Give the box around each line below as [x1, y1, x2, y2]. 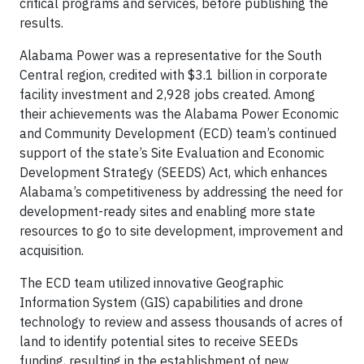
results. [19, 14, 63, 31]
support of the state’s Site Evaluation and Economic [19, 144, 324, 161]
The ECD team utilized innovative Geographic [19, 274, 284, 291]
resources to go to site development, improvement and [19, 222, 343, 239]
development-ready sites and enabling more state [19, 202, 315, 219]
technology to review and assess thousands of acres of [19, 313, 343, 330]
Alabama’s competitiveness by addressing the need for [19, 183, 343, 200]
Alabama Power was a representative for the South [19, 46, 322, 63]
